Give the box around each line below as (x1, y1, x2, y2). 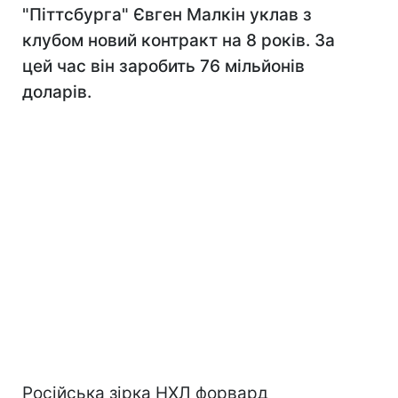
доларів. (22, 82, 92, 102)
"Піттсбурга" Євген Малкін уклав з (22, 4, 312, 25)
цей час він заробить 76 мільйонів (22, 56, 305, 76)
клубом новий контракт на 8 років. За (22, 30, 335, 51)
